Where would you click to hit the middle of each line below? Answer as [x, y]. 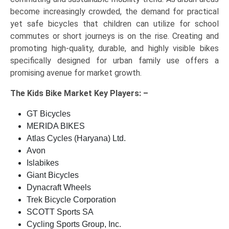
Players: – [129, 94]
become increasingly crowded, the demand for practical [114, 12]
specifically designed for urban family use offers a [114, 61]
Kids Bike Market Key [68, 94]
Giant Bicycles [53, 175]
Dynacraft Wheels [59, 188]
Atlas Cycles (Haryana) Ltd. [76, 139]
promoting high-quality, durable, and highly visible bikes [114, 49]
